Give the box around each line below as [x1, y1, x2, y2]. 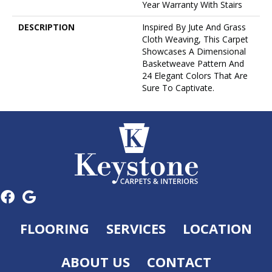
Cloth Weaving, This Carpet [142, 33, 248, 46]
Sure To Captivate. [142, 82, 214, 94]
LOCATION [183, 219, 252, 238]
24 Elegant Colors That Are [142, 70, 248, 82]
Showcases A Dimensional [142, 46, 246, 58]
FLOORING [20, 219, 89, 237]
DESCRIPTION [18, 21, 75, 33]
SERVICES [106, 219, 166, 238]
